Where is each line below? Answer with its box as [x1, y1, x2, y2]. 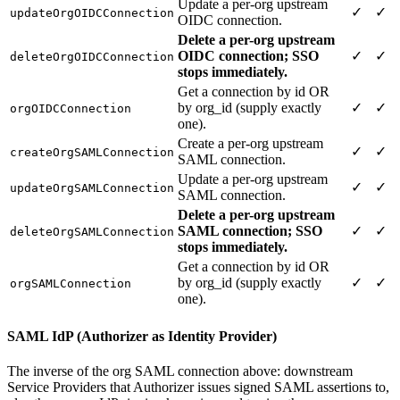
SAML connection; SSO [178, 222, 322, 238]
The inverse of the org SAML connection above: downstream [7, 363, 353, 379]
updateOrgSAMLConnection [10, 180, 174, 195]
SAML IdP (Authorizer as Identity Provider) [7, 328, 277, 344]
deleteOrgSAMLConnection [10, 224, 174, 238]
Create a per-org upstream [178, 135, 323, 151]
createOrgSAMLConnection [10, 145, 174, 159]
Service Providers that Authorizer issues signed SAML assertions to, [7, 379, 389, 396]
